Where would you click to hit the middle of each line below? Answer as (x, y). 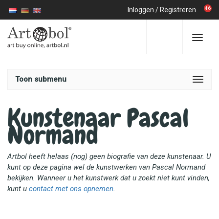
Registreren (178, 10)
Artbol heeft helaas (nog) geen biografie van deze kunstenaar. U (109, 156)
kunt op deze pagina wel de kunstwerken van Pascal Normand (106, 167)
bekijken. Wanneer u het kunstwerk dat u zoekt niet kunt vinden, (109, 178)
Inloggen (141, 10)
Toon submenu (41, 79)
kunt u (18, 189)
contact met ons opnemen (71, 189)
